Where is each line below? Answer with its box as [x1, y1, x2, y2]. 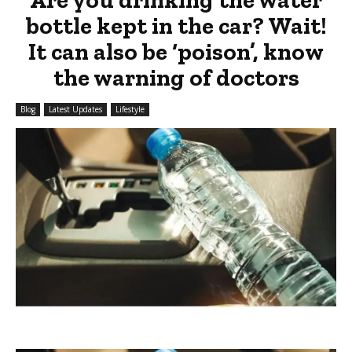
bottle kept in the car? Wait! [25, 11, 327, 40]
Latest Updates [49, 103, 102, 115]
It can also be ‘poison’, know [28, 37, 324, 66]
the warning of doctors [53, 63, 299, 92]
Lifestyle [115, 103, 145, 115]
